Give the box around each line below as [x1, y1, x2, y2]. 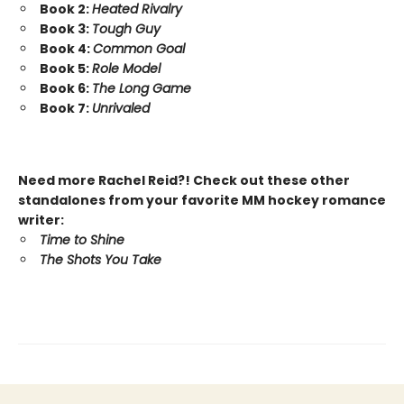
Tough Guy [92, 20, 161, 39]
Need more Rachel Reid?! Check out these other [18, 171, 350, 190]
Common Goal [93, 40, 185, 59]
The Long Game [92, 79, 191, 98]
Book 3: [40, 20, 92, 39]
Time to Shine [40, 231, 124, 250]
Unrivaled [92, 99, 150, 118]
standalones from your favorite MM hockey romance [18, 191, 386, 210]
